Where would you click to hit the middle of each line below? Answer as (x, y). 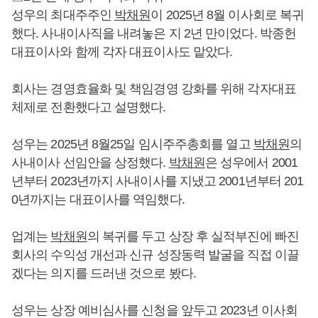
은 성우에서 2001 (251, 163)
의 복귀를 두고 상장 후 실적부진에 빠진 (193, 236)
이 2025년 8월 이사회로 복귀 (227, 15)
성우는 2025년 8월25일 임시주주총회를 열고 (132, 144)
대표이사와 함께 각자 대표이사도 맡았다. (122, 52)
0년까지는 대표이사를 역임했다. (98, 199)
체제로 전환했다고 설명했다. (89, 107)
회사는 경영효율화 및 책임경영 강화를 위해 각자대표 (154, 89)
